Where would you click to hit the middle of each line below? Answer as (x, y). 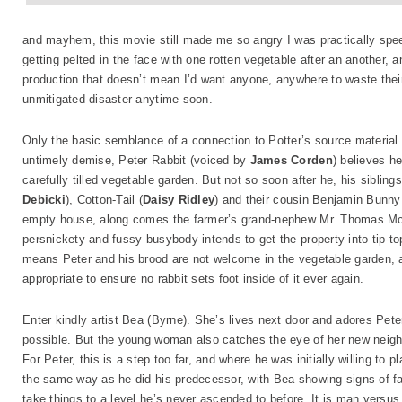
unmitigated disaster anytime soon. (118, 99)
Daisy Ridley (179, 200)
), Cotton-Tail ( (104, 200)
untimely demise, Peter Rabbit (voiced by (136, 160)
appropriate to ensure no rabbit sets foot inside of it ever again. (193, 279)
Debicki (44, 200)
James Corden (291, 160)
